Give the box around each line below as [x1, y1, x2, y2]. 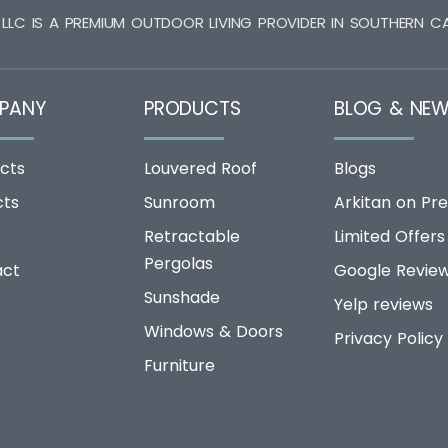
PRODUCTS [144, 95, 241, 123]
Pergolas [144, 252, 213, 276]
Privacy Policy [334, 327, 443, 351]
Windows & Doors [144, 320, 283, 344]
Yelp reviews [334, 293, 433, 317]
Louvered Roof [144, 157, 257, 181]
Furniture [144, 354, 215, 378]
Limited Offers [334, 225, 445, 249]
